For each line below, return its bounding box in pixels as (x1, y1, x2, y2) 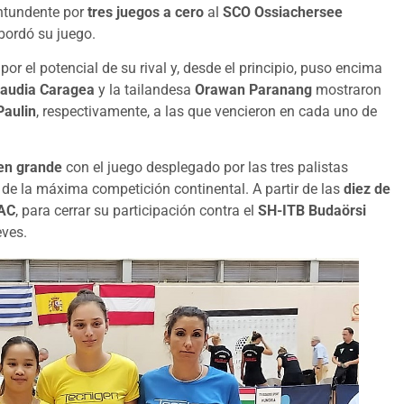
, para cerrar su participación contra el (15, 202, 258, 220)
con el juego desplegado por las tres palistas (62, 159, 348, 177)
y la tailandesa (95, 81, 191, 99)
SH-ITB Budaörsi (258, 202, 366, 220)
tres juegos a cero (87, 3, 204, 21)
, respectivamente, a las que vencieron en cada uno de (36, 103, 377, 121)
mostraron (312, 81, 381, 99)
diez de (344, 180, 390, 198)
